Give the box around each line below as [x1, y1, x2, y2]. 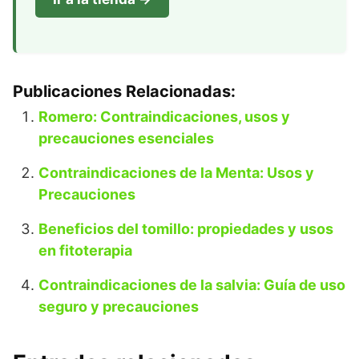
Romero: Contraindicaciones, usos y [38, 108, 290, 125]
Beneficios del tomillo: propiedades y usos [38, 220, 333, 237]
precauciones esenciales [38, 130, 214, 147]
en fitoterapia [38, 242, 132, 259]
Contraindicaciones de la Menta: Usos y [38, 164, 314, 181]
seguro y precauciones [38, 298, 199, 315]
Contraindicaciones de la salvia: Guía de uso [38, 276, 345, 293]
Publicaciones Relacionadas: [13, 82, 236, 101]
